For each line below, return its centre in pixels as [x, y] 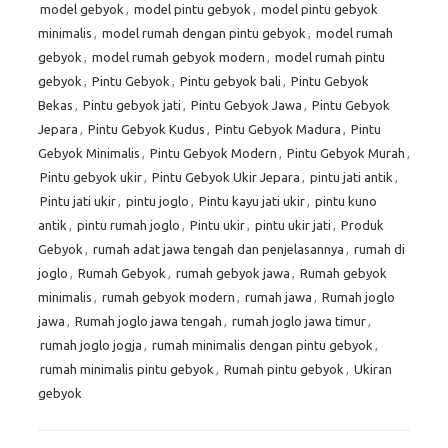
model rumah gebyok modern [178, 57]
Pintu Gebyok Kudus [146, 129]
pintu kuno [346, 201]
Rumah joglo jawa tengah [148, 321]
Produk [362, 225]
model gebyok [82, 9]
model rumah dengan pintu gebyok [204, 33]
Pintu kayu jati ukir [252, 201]
